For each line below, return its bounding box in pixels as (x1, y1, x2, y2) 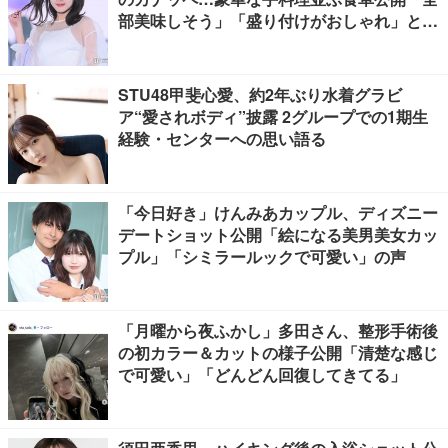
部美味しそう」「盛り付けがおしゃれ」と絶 (118, 9, 438, 32)
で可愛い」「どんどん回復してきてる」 (118, 363, 406, 386)
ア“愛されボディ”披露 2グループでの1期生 (118, 105, 428, 128)
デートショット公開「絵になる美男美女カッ (118, 223, 438, 246)
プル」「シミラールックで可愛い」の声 (118, 245, 406, 268)
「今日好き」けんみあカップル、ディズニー (118, 201, 438, 224)
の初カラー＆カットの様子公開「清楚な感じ (118, 341, 438, 364)
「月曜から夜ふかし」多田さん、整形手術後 (118, 319, 438, 342)
